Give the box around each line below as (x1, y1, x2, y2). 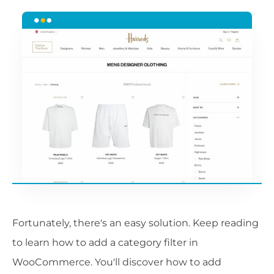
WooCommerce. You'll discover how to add (12, 256, 221, 268)
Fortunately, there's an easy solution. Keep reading (12, 217, 259, 229)
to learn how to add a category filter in (12, 236, 198, 248)
